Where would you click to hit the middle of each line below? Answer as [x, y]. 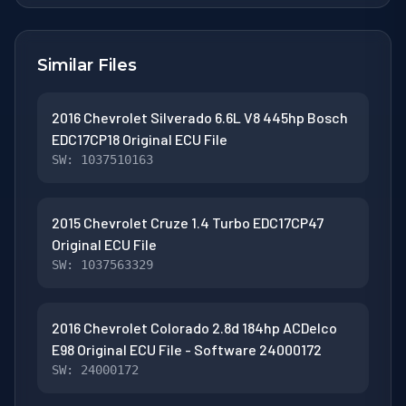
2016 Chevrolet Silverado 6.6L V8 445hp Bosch [200, 117]
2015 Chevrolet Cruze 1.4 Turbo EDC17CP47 [188, 222]
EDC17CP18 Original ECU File [140, 139]
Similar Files [87, 65]
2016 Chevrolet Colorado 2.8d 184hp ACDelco [194, 327]
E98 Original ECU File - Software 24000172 [187, 349]
